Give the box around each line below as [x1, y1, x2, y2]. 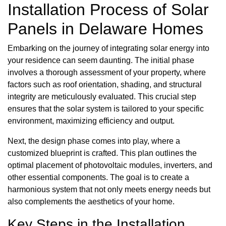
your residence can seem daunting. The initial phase [8, 56, 194, 65]
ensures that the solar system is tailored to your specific [8, 104, 204, 114]
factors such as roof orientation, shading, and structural [8, 80, 202, 89]
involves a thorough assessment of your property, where [8, 68, 206, 77]
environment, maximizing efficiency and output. [8, 117, 175, 126]
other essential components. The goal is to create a [8, 173, 189, 182]
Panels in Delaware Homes [8, 20, 203, 38]
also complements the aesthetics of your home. [8, 197, 175, 206]
